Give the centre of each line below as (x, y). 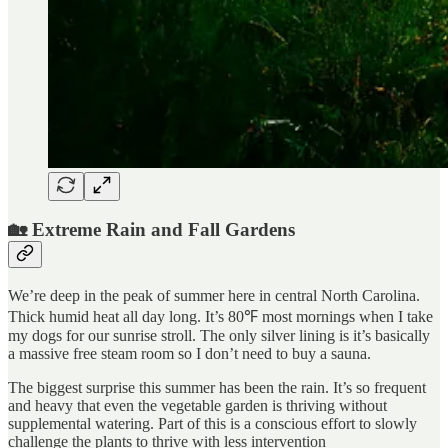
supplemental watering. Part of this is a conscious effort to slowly (212, 423)
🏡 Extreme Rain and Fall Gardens (151, 230)
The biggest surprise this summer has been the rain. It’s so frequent (217, 387)
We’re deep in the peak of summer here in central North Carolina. (214, 295)
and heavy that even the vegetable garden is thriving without (197, 405)
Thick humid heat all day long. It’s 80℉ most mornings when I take (220, 316)
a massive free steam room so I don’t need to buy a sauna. (189, 353)
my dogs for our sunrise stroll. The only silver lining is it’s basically (219, 335)
